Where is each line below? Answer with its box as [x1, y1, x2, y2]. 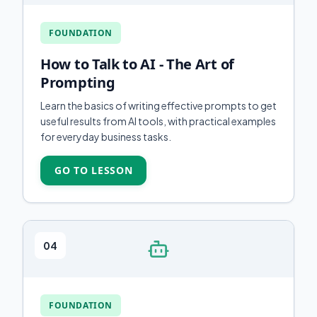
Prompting [40, 73, 115, 92]
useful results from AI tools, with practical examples [40, 115, 276, 127]
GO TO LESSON [54, 163, 133, 177]
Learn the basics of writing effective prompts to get [40, 99, 277, 112]
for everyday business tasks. [40, 130, 171, 143]
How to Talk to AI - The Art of [40, 54, 234, 74]
